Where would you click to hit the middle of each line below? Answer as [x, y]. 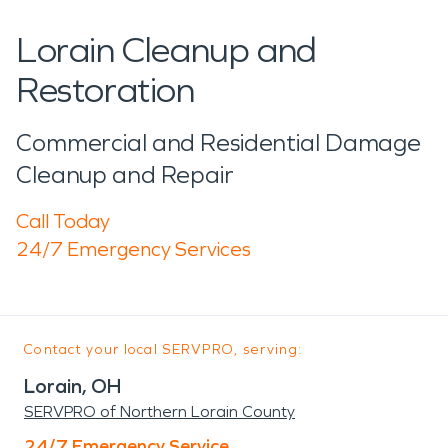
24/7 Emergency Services [133, 248]
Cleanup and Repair [125, 174]
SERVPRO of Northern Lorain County [159, 411]
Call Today [63, 220]
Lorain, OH [73, 385]
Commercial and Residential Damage [219, 142]
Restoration [105, 90]
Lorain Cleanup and [166, 50]
